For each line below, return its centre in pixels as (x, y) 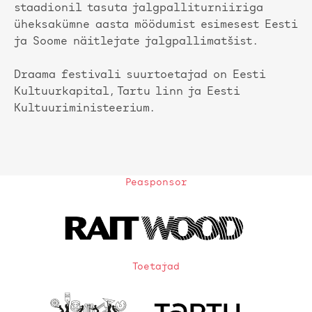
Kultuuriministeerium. (84, 109)
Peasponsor (156, 183)
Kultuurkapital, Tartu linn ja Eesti (127, 92)
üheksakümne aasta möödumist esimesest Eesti (156, 25)
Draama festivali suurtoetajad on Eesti (140, 76)
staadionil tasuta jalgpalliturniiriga (139, 9)
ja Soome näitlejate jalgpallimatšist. (136, 42)
